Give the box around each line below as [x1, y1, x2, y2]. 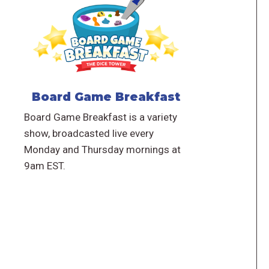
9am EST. [23, 159, 65, 172]
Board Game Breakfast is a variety [23, 110, 177, 123]
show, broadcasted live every [23, 127, 154, 139]
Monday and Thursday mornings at [23, 143, 181, 156]
